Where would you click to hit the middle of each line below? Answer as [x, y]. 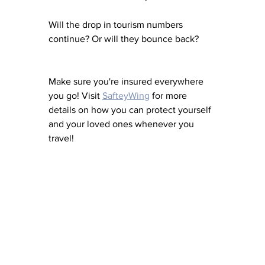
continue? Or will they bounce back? [124, 39]
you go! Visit [75, 96]
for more [169, 96]
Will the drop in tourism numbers [117, 25]
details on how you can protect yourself [131, 110]
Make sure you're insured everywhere [127, 82]
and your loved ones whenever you [122, 124]
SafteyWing [126, 96]
